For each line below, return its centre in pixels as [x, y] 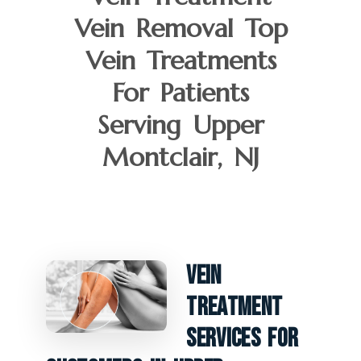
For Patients [180, 92]
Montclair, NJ [180, 157]
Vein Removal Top [180, 28]
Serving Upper [180, 124]
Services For [243, 338]
